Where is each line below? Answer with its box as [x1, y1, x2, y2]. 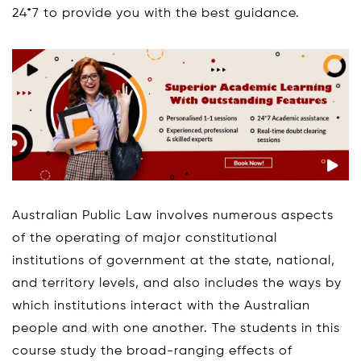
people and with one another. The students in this [12, 322, 340, 335]
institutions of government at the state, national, [12, 254, 335, 268]
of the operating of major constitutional [12, 231, 277, 245]
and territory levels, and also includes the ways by [12, 276, 342, 290]
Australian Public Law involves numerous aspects [12, 209, 334, 222]
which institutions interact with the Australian [12, 299, 310, 313]
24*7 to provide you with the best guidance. [12, 7, 300, 20]
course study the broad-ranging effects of [12, 344, 293, 358]
